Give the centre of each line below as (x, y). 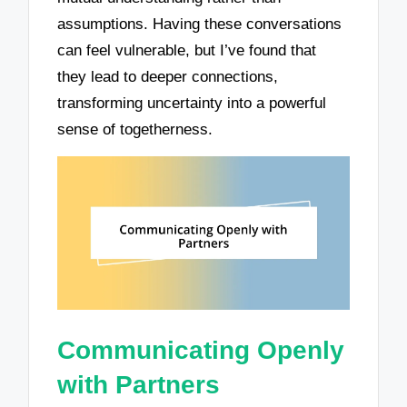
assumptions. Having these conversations (200, 24)
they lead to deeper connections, (168, 76)
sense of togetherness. (135, 129)
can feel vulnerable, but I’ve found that (187, 50)
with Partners (139, 384)
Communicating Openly (201, 350)
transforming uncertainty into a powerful (192, 103)
